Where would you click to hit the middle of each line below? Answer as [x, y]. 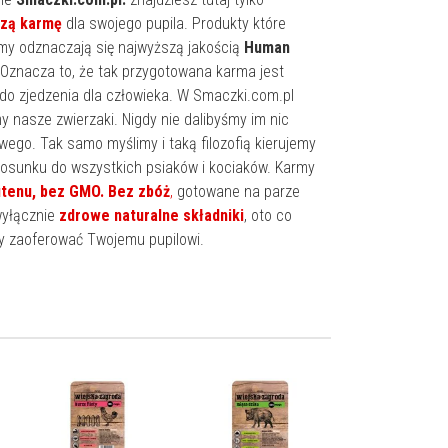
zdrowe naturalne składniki [151, 216]
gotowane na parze [236, 192]
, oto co [268, 216]
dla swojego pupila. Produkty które [174, 24]
